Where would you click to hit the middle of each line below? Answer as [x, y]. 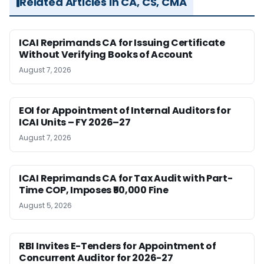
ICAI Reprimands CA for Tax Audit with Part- [126, 179]
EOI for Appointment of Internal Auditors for [125, 111]
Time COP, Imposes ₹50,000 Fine [94, 190]
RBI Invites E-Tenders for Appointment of [118, 246]
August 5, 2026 [45, 206]
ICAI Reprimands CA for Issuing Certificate [122, 43]
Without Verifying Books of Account [106, 55]
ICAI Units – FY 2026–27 [75, 123]
